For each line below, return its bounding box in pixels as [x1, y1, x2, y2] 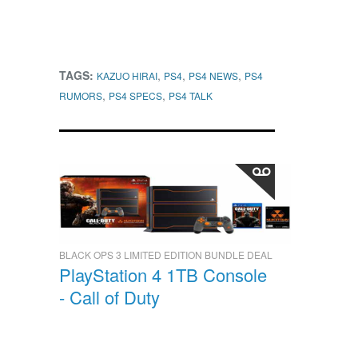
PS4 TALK [169, 89, 213, 103]
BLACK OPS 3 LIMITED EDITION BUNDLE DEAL [59, 248, 272, 262]
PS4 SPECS [109, 89, 162, 103]
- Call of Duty [59, 284, 160, 310]
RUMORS [59, 89, 102, 103]
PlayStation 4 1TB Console [59, 262, 267, 288]
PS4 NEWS [189, 69, 238, 83]
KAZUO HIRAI [97, 69, 157, 83]
